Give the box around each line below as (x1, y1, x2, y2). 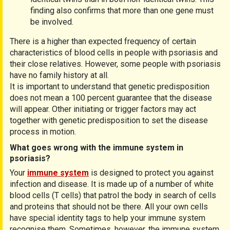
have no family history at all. (10, 70, 109, 81)
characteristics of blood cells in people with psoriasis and (10, 48, 218, 58)
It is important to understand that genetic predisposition (10, 82, 209, 92)
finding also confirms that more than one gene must (30, 6, 214, 16)
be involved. (30, 17, 78, 27)
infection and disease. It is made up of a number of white (10, 179, 214, 189)
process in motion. (10, 127, 76, 137)
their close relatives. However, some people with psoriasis (10, 59, 221, 69)
